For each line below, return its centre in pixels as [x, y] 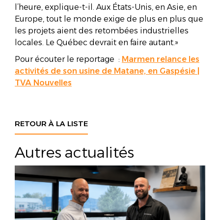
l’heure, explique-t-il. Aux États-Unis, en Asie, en [106, 7]
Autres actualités [74, 152]
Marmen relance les [161, 59]
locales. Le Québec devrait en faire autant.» [96, 42]
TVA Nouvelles [43, 82]
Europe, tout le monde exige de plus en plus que [109, 19]
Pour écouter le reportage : [68, 59]
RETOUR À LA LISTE [51, 123]
